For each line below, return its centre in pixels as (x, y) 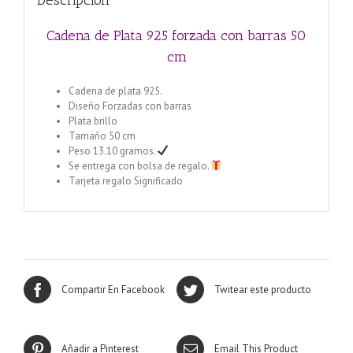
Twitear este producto (263, 289)
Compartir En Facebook (113, 289)
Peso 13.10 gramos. (113, 150)
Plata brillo (93, 121)
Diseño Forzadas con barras (130, 106)
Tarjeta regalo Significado (125, 180)
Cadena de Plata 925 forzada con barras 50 (176, 36)
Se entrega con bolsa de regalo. (139, 165)
